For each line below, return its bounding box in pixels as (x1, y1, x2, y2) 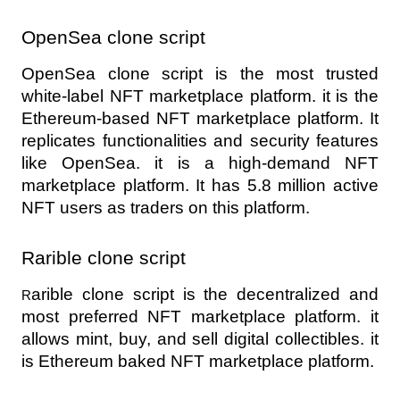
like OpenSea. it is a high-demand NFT (21, 154, 379, 172)
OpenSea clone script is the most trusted (21, 64, 379, 83)
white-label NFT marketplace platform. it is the (21, 87, 379, 105)
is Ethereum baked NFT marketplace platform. (21, 352, 374, 371)
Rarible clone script (21, 247, 191, 269)
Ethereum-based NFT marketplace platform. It (21, 109, 379, 128)
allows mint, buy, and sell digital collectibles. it (21, 329, 379, 348)
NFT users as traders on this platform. (21, 198, 310, 217)
